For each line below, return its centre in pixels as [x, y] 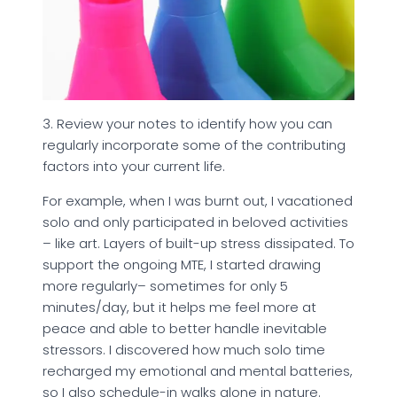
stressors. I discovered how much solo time [184, 350]
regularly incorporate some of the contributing [194, 145]
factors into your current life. [134, 167]
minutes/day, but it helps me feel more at [179, 307]
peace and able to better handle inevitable [185, 329]
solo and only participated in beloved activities [195, 222]
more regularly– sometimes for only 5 [165, 286]
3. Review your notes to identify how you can [187, 124]
